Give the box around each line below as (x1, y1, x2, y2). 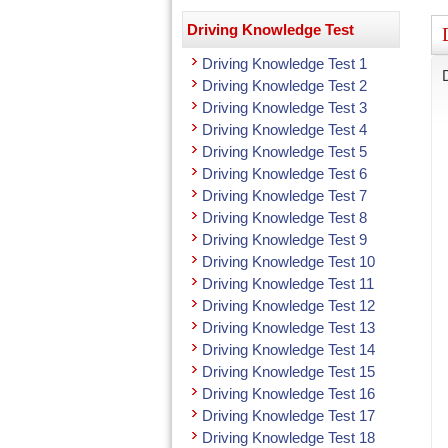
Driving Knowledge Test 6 (202, 165, 367, 182)
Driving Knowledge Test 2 (202, 77, 367, 94)
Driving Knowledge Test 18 (202, 429, 375, 446)
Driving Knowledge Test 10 (202, 253, 375, 270)
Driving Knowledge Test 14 (202, 341, 375, 358)
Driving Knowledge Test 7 (202, 187, 367, 204)
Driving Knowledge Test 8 (202, 209, 367, 226)
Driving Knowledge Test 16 (202, 385, 375, 402)
